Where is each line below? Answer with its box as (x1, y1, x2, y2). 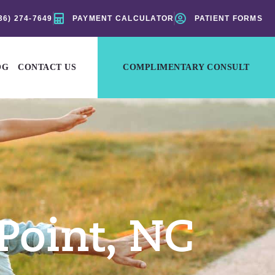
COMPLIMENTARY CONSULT (123, 63, 250, 72)
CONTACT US (18, 63, 77, 72)
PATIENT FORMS (194, 14, 263, 23)
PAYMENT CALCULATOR (72, 14, 174, 23)
